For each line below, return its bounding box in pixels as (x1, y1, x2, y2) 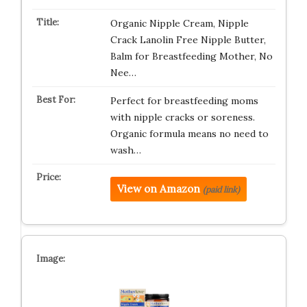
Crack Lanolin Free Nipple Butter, (110, 34, 266, 46)
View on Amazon (116, 182, 200, 195)
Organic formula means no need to (110, 127, 269, 140)
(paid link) (202, 184, 240, 195)
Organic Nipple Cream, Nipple (110, 17, 249, 29)
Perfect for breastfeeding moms (110, 95, 258, 107)
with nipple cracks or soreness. (110, 111, 255, 123)
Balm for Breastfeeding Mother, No (110, 50, 273, 62)
